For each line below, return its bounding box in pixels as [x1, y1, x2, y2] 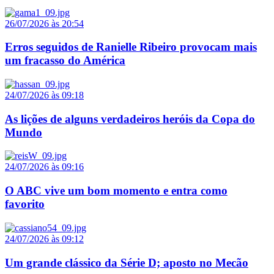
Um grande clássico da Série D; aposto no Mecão [5, 256, 248, 269]
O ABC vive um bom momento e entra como [5, 184, 228, 198]
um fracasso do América [5, 54, 125, 67]
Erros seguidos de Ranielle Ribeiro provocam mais [5, 40, 257, 54]
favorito [5, 198, 45, 211]
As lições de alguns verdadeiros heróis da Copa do [5, 112, 255, 125]
